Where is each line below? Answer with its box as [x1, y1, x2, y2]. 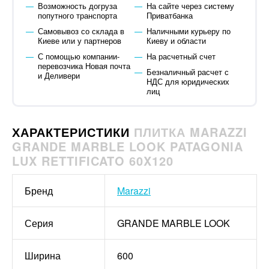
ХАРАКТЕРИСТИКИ [12, 123, 134, 141]
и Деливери [37, 70, 80, 81]
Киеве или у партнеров [37, 35, 121, 46]
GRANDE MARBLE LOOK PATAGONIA [12, 138, 243, 155]
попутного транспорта [37, 10, 117, 21]
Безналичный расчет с [146, 66, 229, 77]
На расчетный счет [146, 50, 216, 62]
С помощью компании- [37, 50, 119, 62]
